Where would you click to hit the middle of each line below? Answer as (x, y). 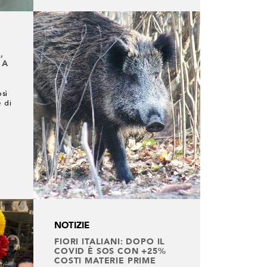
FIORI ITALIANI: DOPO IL (110, 241)
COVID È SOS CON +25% (110, 251)
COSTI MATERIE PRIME (105, 260)
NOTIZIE (72, 225)
